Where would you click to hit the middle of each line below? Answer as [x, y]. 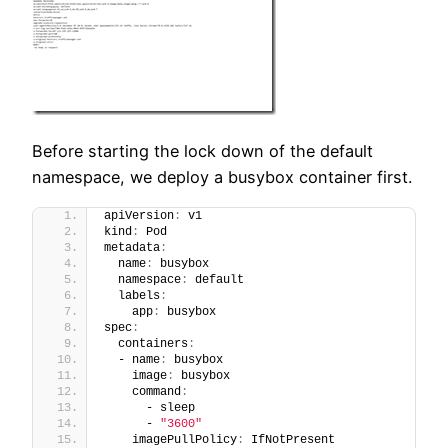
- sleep [149, 407]
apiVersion [139, 215]
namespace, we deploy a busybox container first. [222, 177]
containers [146, 343]
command [142, 391]
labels [132, 295]
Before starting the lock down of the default [202, 151]
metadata [132, 247]
